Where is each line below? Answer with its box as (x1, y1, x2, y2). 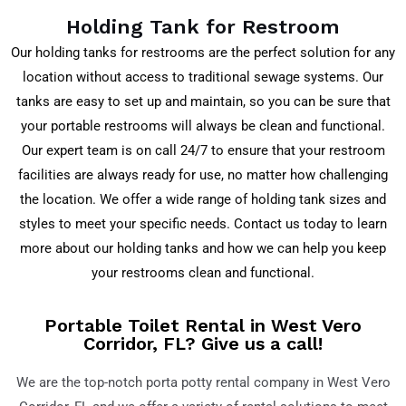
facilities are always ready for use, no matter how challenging (18, 166, 388, 183)
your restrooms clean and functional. (92, 264, 314, 281)
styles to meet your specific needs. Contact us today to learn (19, 215, 387, 232)
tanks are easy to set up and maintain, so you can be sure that (15, 92, 391, 110)
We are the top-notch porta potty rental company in (15, 374, 327, 391)
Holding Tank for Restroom (66, 14, 340, 38)
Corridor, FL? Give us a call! (83, 333, 323, 355)
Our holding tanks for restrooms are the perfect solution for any (11, 43, 395, 61)
